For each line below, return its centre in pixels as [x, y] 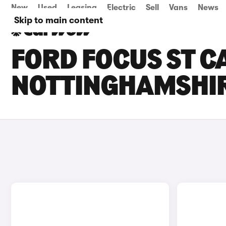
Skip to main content [59, 20]
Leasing [82, 8]
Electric [121, 8]
